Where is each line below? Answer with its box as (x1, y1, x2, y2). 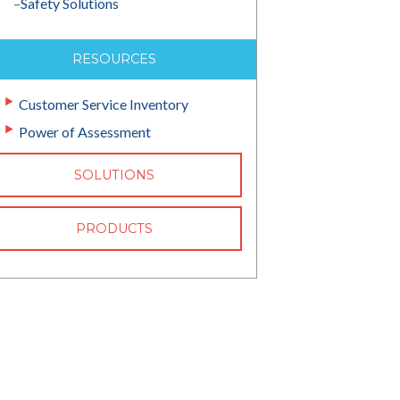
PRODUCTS (76, 221, 154, 237)
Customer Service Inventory (18, 96, 188, 112)
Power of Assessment (18, 123, 151, 140)
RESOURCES (72, 51, 157, 67)
